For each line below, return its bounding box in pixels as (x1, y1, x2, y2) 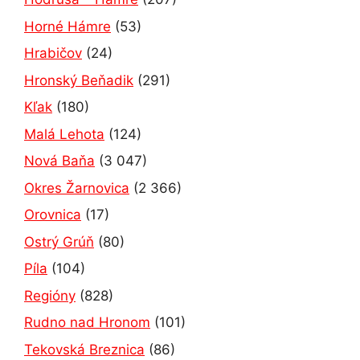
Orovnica (24, 207, 81, 223)
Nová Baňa (24, 153, 95, 170)
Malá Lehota (24, 125, 104, 142)
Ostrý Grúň (24, 233, 94, 250)
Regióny (24, 287, 76, 304)
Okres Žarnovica (24, 179, 129, 196)
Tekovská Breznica (24, 341, 145, 358)
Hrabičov (24, 45, 82, 62)
